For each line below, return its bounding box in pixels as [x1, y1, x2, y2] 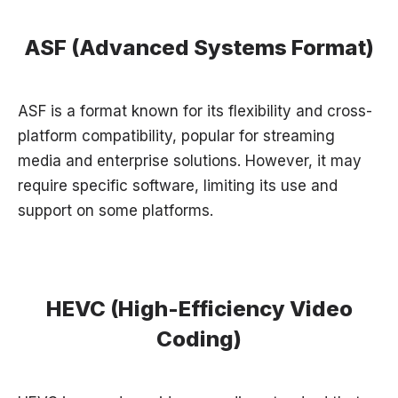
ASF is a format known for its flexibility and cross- [18, 102, 372, 121]
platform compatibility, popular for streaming [18, 127, 335, 146]
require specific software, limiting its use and [18, 177, 338, 195]
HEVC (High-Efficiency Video [45, 296, 353, 322]
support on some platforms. [18, 202, 213, 220]
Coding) [156, 326, 242, 353]
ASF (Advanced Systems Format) [24, 35, 374, 61]
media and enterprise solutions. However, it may [18, 152, 362, 171]
